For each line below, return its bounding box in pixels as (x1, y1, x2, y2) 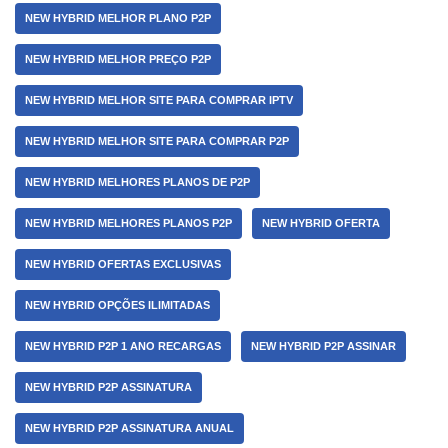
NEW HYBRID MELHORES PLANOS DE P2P (25, 176, 250, 188)
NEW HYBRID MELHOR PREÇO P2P (25, 53, 211, 65)
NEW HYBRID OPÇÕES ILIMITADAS (25, 299, 210, 311)
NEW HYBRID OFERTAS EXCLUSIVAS (25, 258, 221, 270)
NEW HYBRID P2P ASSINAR (251, 340, 396, 352)
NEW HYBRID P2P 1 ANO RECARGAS (25, 340, 221, 352)
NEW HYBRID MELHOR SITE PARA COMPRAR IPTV (25, 94, 293, 106)
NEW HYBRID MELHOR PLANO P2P (25, 12, 211, 24)
